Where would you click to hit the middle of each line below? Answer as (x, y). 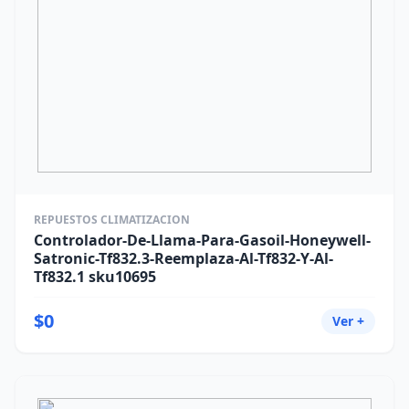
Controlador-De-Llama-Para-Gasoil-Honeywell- (202, 240)
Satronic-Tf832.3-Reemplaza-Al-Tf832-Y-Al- (184, 258)
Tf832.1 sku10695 (95, 277)
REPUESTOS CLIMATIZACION (112, 220)
